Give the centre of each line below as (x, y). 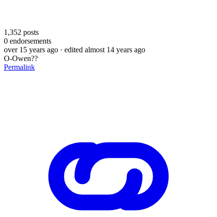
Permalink (19, 67)
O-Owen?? (21, 58)
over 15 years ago (31, 49)
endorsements (30, 41)
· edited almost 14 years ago (103, 49)
